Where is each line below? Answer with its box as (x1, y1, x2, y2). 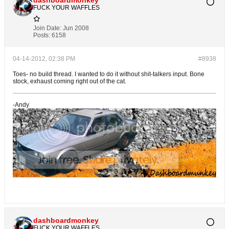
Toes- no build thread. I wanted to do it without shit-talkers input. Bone (13, 70, 204, 78)
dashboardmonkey (33, 216, 99, 225)
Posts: (33, 31, 50, 39)
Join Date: (33, 24, 61, 32)
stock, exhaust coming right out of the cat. (13, 77, 126, 85)
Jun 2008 (63, 24, 89, 32)
